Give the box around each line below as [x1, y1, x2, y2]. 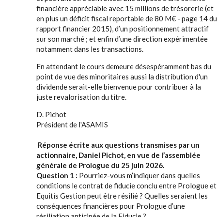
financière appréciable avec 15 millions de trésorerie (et [36, 4, 214, 13]
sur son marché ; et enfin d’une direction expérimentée [36, 34, 208, 43]
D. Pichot [36, 110, 66, 119]
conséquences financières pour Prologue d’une [36, 201, 185, 210]
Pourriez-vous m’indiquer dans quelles [79, 171, 200, 180]
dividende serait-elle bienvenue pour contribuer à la [36, 82, 201, 91]
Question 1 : [36, 171, 79, 180]
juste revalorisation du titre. [36, 93, 126, 101]
